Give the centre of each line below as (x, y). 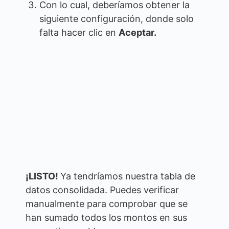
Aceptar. (138, 32)
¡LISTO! (43, 176)
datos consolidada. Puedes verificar (102, 190)
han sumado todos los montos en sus (106, 217)
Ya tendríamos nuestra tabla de (128, 176)
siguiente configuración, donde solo (117, 18)
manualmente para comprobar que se (107, 203)
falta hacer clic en (79, 32)
